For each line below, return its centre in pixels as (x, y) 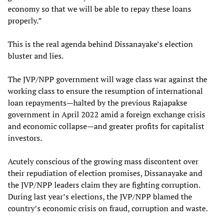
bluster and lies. (36, 55)
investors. (25, 138)
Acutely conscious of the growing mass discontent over (103, 161)
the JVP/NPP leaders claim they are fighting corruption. (104, 185)
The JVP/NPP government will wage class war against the (108, 79)
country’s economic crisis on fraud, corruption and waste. (108, 208)
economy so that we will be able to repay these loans (99, 9)
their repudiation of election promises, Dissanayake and (105, 173)
